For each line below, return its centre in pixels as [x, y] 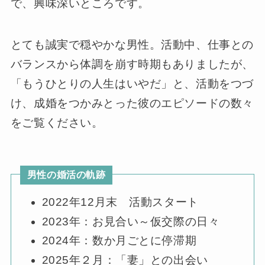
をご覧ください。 [57, 123]
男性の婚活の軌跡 [66, 175]
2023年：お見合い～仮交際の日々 [131, 221]
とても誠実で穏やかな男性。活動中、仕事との [132, 45]
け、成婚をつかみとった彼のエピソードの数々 [132, 104]
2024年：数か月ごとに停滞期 [119, 241]
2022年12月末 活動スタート [120, 202]
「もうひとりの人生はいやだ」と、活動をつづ [132, 84]
